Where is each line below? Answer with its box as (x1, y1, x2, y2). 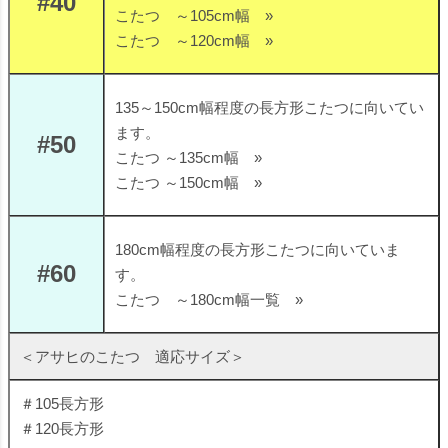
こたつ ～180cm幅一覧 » (115, 291, 303, 309)
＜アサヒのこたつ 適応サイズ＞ (20, 348, 245, 366)
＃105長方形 (20, 395, 104, 413)
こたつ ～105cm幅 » (115, 7, 273, 25)
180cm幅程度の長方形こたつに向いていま (115, 241, 400, 259)
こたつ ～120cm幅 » (115, 32, 273, 50)
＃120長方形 (20, 420, 104, 438)
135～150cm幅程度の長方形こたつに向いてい (115, 99, 424, 117)
